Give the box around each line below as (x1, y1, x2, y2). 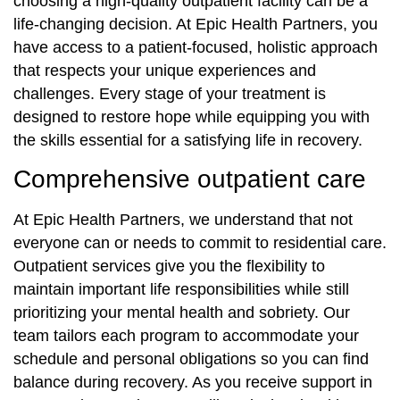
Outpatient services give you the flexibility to (13, 257, 325, 276)
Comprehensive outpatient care (13, 165, 366, 194)
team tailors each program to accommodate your (13, 327, 359, 346)
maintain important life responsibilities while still (13, 280, 349, 299)
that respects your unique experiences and (13, 61, 316, 79)
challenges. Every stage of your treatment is (13, 84, 326, 103)
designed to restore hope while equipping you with (13, 107, 370, 126)
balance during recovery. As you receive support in (13, 373, 372, 392)
